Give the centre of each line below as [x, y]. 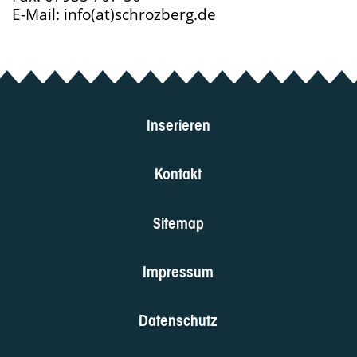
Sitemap [178, 221]
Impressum [178, 270]
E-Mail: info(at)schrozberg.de [114, 14]
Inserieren [178, 123]
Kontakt [178, 172]
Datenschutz [178, 319]
